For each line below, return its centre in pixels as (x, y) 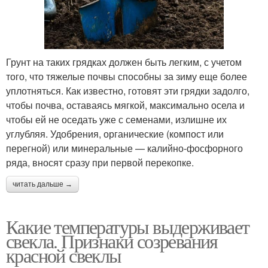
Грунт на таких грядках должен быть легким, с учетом (124, 62)
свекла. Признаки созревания (112, 241)
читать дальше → (42, 185)
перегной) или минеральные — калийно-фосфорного (124, 148)
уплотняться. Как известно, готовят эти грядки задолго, (128, 91)
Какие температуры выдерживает (128, 227)
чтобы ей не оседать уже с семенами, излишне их (116, 120)
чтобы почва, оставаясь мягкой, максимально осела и (125, 105)
